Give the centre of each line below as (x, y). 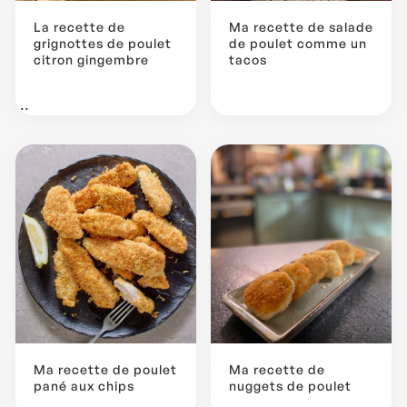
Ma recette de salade (301, 26)
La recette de (79, 26)
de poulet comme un (298, 43)
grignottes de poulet (103, 43)
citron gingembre (91, 59)
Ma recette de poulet (105, 369)
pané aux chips (84, 385)
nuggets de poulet (290, 385)
